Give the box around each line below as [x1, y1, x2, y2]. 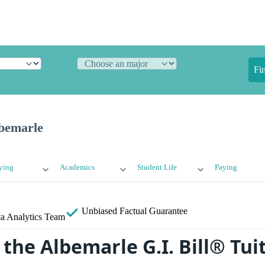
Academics [60, 163, 95, 172]
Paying [214, 163, 237, 172]
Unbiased [79, 206, 119, 216]
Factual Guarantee [119, 206, 188, 216]
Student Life [137, 163, 177, 172]
